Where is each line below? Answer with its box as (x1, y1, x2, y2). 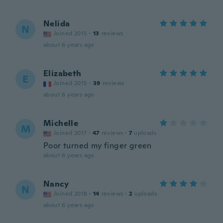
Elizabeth (43, 68, 82, 79)
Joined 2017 (53, 129, 87, 137)
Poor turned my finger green (43, 140, 152, 151)
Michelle (43, 118, 79, 128)
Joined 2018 (53, 190, 88, 198)
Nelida (43, 18, 70, 29)
